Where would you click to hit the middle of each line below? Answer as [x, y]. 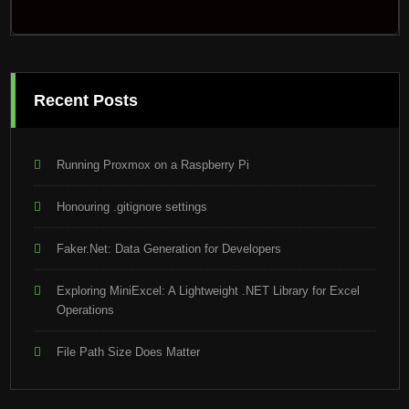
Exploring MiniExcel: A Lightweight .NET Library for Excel [208, 290]
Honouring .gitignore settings [131, 206]
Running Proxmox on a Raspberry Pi [152, 164]
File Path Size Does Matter [128, 351]
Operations [85, 309]
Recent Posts [85, 100]
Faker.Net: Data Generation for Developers [168, 248]
